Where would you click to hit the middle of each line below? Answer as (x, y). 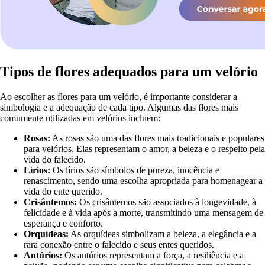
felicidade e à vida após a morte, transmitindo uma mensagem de (143, 212)
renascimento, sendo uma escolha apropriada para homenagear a (143, 180)
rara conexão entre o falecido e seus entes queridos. (119, 244)
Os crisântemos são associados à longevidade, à (167, 202)
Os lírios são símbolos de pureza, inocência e (135, 170)
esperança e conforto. (63, 223)
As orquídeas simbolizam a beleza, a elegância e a (162, 234)
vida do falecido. (55, 159)
